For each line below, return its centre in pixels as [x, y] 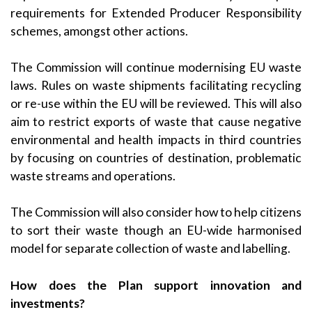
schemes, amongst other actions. [99, 31]
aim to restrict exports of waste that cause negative [156, 121]
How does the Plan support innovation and [156, 285]
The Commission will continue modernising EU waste [156, 67]
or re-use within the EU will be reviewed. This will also [156, 103]
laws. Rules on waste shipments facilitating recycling [156, 85]
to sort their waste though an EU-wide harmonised [156, 231]
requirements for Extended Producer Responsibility [156, 13]
